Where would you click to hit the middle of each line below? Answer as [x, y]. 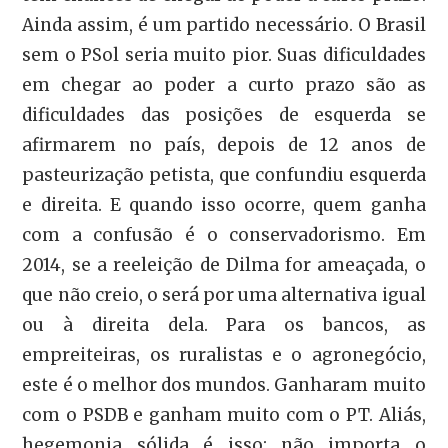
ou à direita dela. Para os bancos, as [224, 325]
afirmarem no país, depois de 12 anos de [224, 145]
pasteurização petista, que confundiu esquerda [224, 175]
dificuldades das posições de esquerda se [224, 115]
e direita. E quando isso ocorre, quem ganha [224, 205]
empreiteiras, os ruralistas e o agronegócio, [224, 355]
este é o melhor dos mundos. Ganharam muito [224, 385]
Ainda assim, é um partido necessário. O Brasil [224, 25]
